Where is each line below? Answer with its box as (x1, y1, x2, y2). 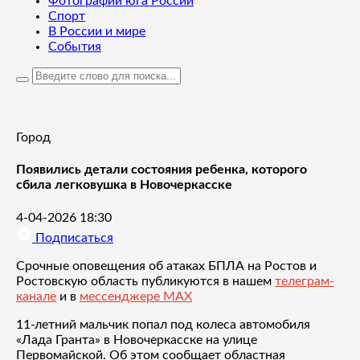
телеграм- (275, 274, 334, 288)
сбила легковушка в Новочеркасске (16, 178, 232, 192)
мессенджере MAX (80, 289, 192, 303)
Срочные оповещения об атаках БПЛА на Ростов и (16, 259, 317, 272)
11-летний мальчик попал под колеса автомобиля (16, 317, 310, 331)
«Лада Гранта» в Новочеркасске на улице (16, 333, 257, 346)
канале (16, 289, 56, 303)
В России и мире (48, 25, 145, 38)
